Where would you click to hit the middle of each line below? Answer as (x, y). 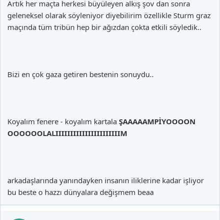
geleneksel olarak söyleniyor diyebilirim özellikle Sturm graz (109, 15)
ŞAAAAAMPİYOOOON (157, 121)
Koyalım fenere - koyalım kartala (63, 121)
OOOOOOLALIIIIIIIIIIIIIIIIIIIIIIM (67, 133)
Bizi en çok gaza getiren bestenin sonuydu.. (81, 74)
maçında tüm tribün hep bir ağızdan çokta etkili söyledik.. (104, 27)
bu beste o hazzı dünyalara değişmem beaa (81, 192)
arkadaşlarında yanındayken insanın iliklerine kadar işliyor (106, 180)
